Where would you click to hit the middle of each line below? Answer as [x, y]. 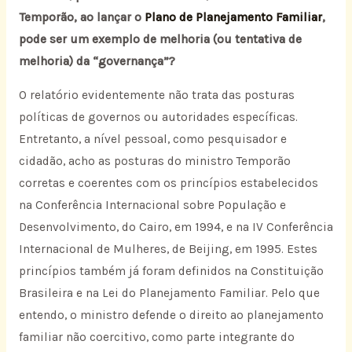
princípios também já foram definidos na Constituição [171, 271]
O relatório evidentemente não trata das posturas [156, 95]
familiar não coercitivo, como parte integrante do [156, 337]
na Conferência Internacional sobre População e [152, 205]
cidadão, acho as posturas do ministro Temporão [154, 161]
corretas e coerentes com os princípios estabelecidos [168, 183]
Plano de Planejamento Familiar [233, 17]
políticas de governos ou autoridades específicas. [158, 117]
